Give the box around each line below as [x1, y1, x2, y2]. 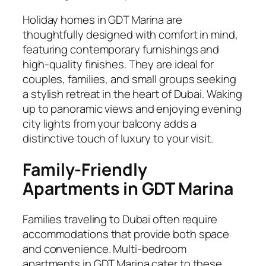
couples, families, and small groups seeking [23, 71, 236, 87]
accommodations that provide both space [23, 226, 230, 242]
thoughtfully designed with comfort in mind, [23, 26, 238, 42]
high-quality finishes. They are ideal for [23, 56, 214, 72]
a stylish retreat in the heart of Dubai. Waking [23, 85, 243, 102]
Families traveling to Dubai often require [23, 211, 217, 227]
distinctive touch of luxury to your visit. [23, 130, 213, 146]
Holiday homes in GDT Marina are [23, 11, 182, 27]
